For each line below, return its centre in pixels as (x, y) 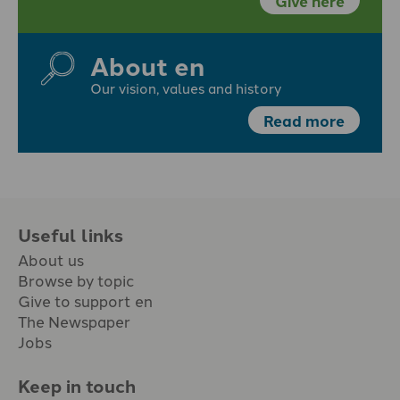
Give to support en (85, 300)
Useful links (71, 235)
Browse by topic (76, 280)
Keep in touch (77, 385)
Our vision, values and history (185, 87)
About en (147, 65)
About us (51, 259)
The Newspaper (74, 321)
